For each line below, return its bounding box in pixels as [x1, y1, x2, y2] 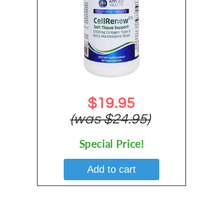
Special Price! [79, 137, 144, 150]
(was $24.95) [70, 112, 151, 127]
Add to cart [87, 163, 136, 175]
